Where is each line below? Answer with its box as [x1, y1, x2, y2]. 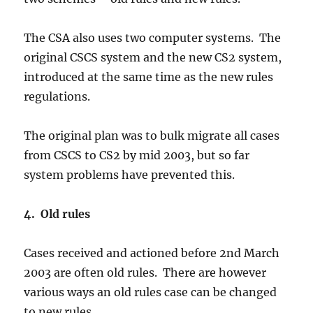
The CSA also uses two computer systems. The [24, 31, 282, 45]
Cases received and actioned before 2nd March [24, 246, 280, 261]
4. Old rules [24, 207, 96, 221]
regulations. [24, 89, 91, 104]
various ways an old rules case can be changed [24, 285, 277, 300]
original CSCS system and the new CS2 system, [24, 50, 282, 65]
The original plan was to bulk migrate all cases [24, 129, 280, 143]
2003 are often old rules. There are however [24, 265, 267, 280]
